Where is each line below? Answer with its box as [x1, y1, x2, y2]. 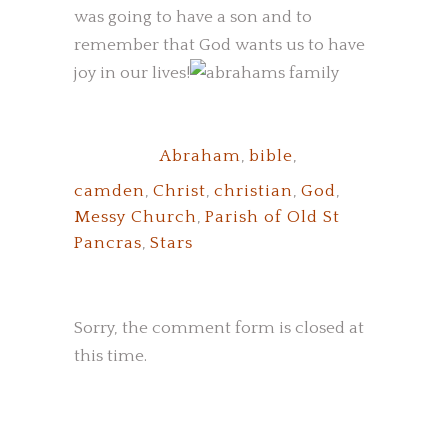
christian [214, 182, 293, 200]
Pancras [74, 234, 142, 252]
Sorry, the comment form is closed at [74, 319, 364, 337]
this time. [74, 347, 147, 365]
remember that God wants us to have [74, 36, 365, 54]
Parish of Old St [205, 208, 340, 226]
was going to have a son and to [74, 8, 312, 26]
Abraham [160, 147, 241, 165]
